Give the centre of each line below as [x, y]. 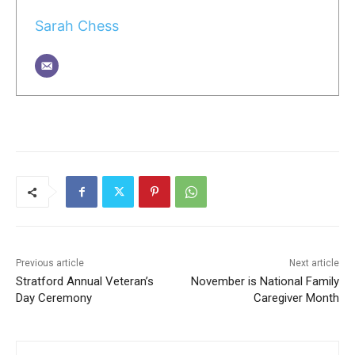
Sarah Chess [76, 25]
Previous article [50, 263]
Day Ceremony [54, 298]
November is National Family [265, 282]
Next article [314, 263]
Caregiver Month [296, 298]
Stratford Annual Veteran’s [85, 282]
